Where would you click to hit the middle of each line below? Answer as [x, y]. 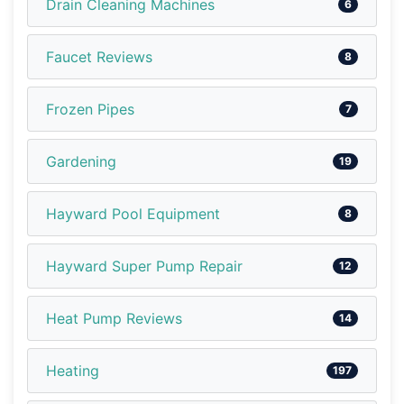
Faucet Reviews [99, 56]
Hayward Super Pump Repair [144, 266]
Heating [73, 370]
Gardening [81, 161]
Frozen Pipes [90, 109]
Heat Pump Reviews [114, 318]
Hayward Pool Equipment [133, 213]
